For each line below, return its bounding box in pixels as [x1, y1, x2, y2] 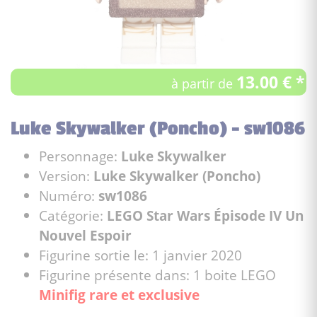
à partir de [171, 74, 236, 92]
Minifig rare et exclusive [39, 284, 200, 304]
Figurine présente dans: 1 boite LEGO [39, 265, 276, 284]
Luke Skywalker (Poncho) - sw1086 [11, 117, 305, 140]
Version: [39, 166, 93, 185]
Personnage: [39, 146, 121, 166]
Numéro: [39, 185, 98, 205]
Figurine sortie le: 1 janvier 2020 [39, 245, 242, 265]
